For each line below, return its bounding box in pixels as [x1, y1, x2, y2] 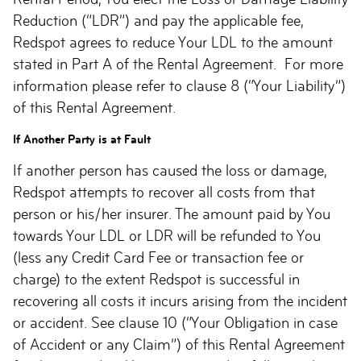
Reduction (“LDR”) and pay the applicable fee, [13, 12, 304, 29]
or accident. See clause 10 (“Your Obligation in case [13, 314, 338, 331]
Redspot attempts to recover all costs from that [13, 184, 315, 201]
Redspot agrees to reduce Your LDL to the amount [13, 34, 333, 51]
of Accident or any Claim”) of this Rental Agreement [13, 336, 345, 353]
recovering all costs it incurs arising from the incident [13, 293, 347, 309]
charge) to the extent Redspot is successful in [13, 271, 300, 288]
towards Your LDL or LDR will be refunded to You [13, 227, 321, 244]
